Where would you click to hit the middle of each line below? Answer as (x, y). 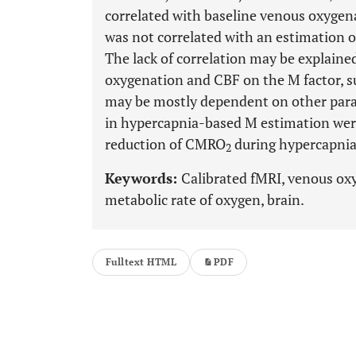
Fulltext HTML (141, 262)
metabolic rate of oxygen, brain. (205, 199)
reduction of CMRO (165, 144)
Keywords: (143, 178)
